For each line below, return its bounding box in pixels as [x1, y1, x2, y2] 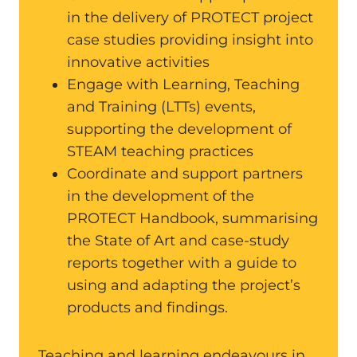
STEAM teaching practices [67, 143, 253, 160]
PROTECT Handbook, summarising [67, 210, 318, 227]
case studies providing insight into [67, 31, 313, 49]
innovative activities [67, 53, 210, 71]
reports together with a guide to [67, 254, 296, 272]
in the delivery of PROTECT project [67, 9, 313, 26]
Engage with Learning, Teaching [67, 76, 300, 93]
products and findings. [67, 299, 228, 316]
